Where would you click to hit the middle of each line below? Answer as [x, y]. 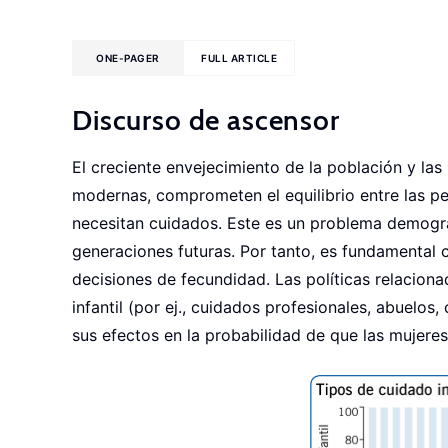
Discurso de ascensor [206, 120]
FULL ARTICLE [239, 58]
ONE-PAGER [128, 58]
